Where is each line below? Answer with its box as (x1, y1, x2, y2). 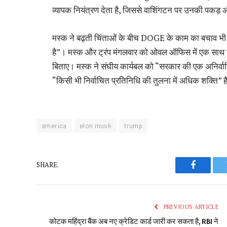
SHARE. (36, 160, 59, 170)
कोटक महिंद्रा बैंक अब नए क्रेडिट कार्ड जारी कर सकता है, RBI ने (49, 216, 218, 226)
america (42, 121, 67, 130)
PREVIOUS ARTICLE (162, 203, 218, 210)
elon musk (79, 121, 112, 130)
